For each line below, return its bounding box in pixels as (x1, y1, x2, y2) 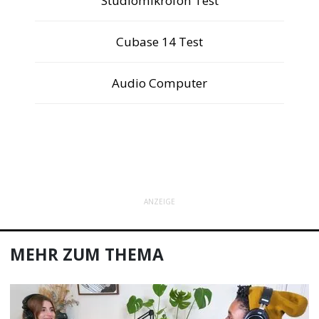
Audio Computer (112, 74, 207, 91)
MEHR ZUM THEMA (10, 243, 164, 266)
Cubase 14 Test (116, 33, 203, 50)
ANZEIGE (144, 197, 175, 207)
